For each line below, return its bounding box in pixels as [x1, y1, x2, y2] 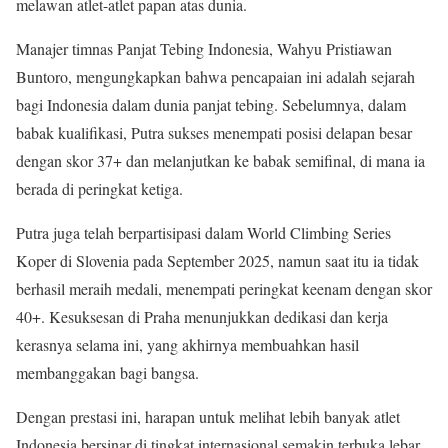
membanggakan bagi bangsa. [16, 361, 199, 383]
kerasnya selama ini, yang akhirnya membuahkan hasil [16, 333, 359, 355]
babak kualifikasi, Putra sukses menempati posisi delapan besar [16, 121, 412, 143]
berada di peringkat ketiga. [16, 177, 183, 199]
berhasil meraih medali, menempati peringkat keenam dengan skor [16, 277, 432, 299]
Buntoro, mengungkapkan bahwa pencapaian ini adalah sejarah [16, 65, 415, 87]
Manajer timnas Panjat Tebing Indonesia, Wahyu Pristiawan [16, 37, 392, 59]
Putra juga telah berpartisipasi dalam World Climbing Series [16, 221, 391, 243]
